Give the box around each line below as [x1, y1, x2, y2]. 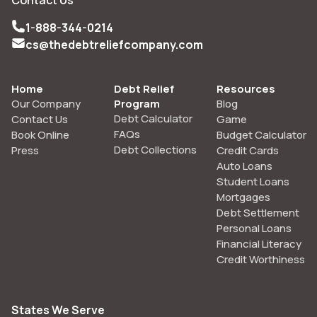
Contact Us [11, 111, 68, 127]
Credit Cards [217, 142, 279, 158]
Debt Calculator [114, 110, 192, 126]
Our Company [11, 96, 81, 111]
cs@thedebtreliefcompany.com [25, 36, 203, 52]
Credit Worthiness [217, 251, 305, 267]
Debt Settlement [217, 204, 299, 220]
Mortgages [217, 189, 270, 204]
